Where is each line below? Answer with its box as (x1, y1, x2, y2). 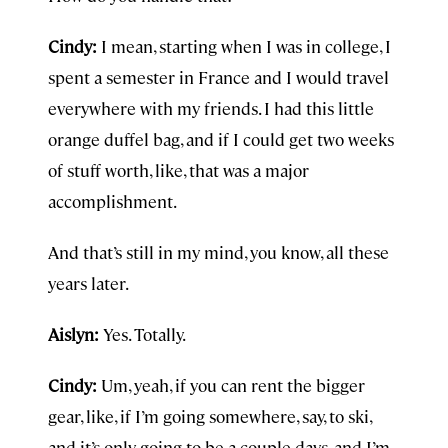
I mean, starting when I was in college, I (97, 35, 391, 57)
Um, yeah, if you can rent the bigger (97, 374, 365, 396)
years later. (48, 272, 129, 294)
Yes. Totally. (99, 323, 186, 345)
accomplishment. (48, 190, 177, 212)
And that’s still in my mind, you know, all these (48, 241, 389, 263)
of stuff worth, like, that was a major (48, 159, 309, 181)
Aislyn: (48, 323, 99, 345)
